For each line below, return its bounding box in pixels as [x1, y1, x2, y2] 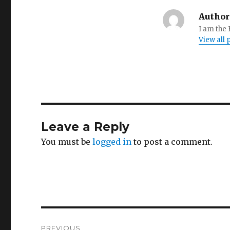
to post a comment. [131, 137, 213, 147]
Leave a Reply [41, 120, 130, 135]
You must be [41, 137, 93, 147]
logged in [92, 137, 132, 147]
